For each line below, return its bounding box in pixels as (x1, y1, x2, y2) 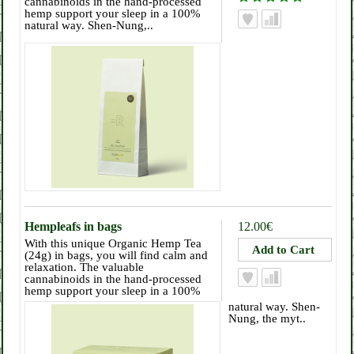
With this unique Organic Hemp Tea (24, 237, 201, 250)
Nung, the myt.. (228, 312, 306, 325)
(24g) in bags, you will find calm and (24, 249, 208, 262)
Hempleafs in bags (24, 220, 122, 233)
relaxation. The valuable (24, 261, 144, 273)
